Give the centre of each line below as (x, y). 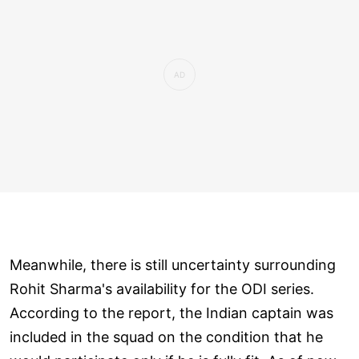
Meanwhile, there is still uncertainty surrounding (173, 264)
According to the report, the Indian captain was (171, 313)
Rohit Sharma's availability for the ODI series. (162, 288)
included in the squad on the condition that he (166, 337)
